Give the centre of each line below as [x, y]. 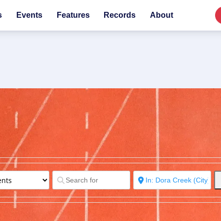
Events [29, 15]
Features [73, 15]
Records [120, 15]
